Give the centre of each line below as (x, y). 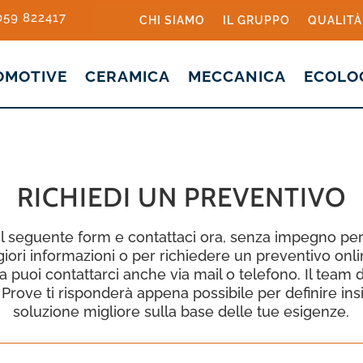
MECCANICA (237, 77)
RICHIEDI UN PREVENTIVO (181, 196)
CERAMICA (127, 77)
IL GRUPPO (256, 20)
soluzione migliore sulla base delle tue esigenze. (181, 311)
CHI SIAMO (172, 20)
